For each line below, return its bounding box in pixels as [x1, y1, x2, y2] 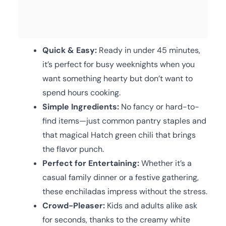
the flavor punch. [42, 143, 104, 154]
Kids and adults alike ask [105, 200, 197, 211]
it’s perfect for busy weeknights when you [42, 59, 195, 70]
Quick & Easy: [42, 44, 97, 55]
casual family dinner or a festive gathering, [42, 172, 199, 183]
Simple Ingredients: [42, 101, 119, 112]
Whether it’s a [139, 157, 192, 168]
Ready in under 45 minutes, [97, 44, 200, 55]
